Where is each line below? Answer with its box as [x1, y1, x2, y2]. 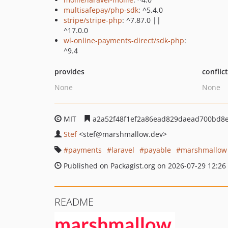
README [54, 195, 94, 209]
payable [144, 145, 171, 155]
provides [54, 67, 84, 76]
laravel [111, 145, 134, 155]
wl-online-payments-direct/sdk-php [64, 36, 184, 45]
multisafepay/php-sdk [64, 5, 138, 15]
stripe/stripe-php [64, 15, 122, 25]
